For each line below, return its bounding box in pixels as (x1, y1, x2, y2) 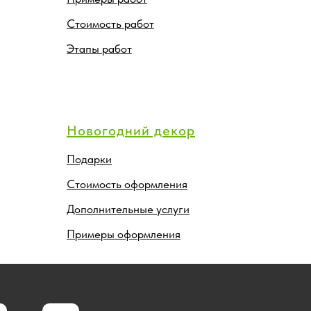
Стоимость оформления (67, 176, 187, 191)
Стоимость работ (67, 16, 154, 31)
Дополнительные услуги (67, 201, 190, 216)
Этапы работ (67, 41, 132, 56)
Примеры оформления (67, 226, 180, 241)
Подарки (67, 151, 112, 166)
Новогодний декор (67, 121, 195, 139)
